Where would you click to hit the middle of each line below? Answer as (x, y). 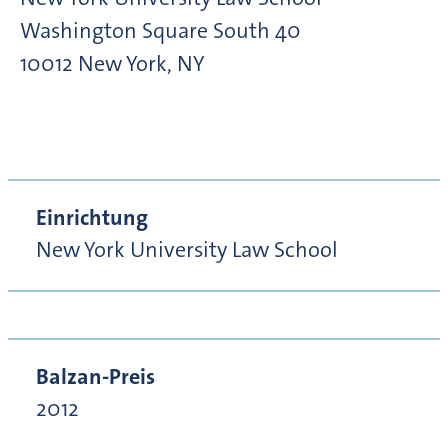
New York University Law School (187, 250)
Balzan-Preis (95, 377)
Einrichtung (92, 218)
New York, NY (141, 64)
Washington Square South (145, 31)
